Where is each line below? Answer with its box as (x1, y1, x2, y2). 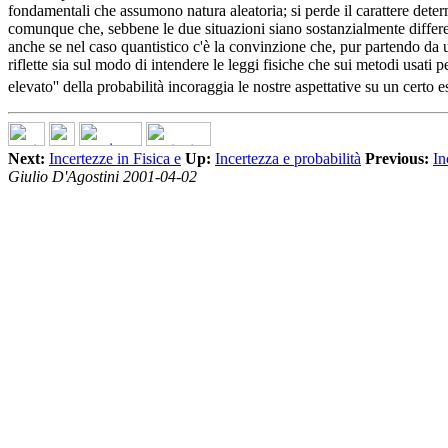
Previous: (365, 150, 429, 168)
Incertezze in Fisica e (49, 150, 181, 168)
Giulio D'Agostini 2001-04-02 (8, 168, 197, 186)
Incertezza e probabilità (215, 150, 361, 168)
